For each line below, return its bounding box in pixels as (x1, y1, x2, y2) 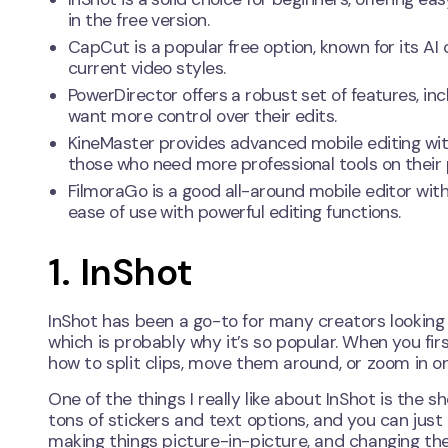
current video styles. (68, 57, 226, 80)
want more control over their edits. (68, 105, 337, 128)
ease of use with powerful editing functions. (68, 201, 401, 224)
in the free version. (68, 9, 209, 32)
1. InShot (48, 248, 193, 297)
